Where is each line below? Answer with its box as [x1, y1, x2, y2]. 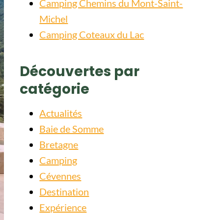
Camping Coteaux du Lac [39, 28, 144, 40]
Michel [39, 13, 68, 25]
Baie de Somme [39, 123, 104, 135]
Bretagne [39, 138, 79, 150]
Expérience [39, 201, 87, 213]
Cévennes [39, 170, 82, 182]
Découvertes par [20, 62, 140, 81]
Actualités [39, 107, 82, 119]
